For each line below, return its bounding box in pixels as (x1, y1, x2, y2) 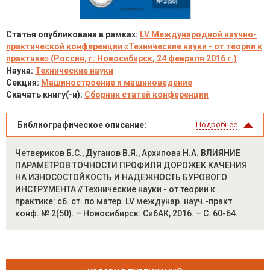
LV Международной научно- (140, 30, 257, 39)
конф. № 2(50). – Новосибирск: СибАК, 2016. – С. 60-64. (15, 209, 238, 218)
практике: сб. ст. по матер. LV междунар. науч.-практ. (15, 196, 234, 206)
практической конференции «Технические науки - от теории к (6, 42, 262, 51)
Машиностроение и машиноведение (41, 78, 192, 87)
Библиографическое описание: (17, 120, 146, 130)
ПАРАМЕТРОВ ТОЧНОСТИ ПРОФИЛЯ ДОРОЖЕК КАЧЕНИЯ (15, 160, 247, 170)
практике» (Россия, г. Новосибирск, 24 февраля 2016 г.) (6, 54, 237, 63)
